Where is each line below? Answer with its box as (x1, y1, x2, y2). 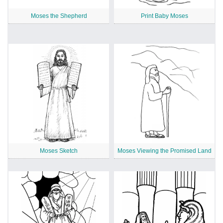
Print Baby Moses (140, 12, 188, 19)
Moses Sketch (40, 147, 78, 154)
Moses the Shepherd (30, 12, 87, 19)
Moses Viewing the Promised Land (117, 147, 212, 154)
